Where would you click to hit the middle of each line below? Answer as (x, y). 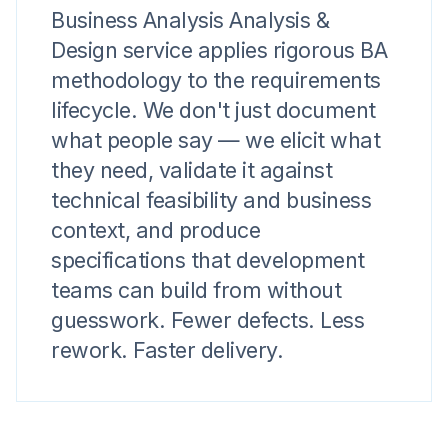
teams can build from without (196, 290)
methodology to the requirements (216, 80)
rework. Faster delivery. (167, 350)
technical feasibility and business (211, 200)
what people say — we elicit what (215, 140)
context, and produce (155, 230)
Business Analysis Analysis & (190, 20)
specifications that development (208, 260)
